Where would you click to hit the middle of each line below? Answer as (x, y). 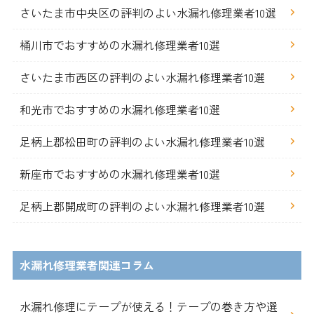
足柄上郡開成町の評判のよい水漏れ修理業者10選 (142, 206)
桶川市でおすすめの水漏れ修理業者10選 (120, 45)
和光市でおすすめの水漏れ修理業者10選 (120, 109)
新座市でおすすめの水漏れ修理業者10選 (120, 173)
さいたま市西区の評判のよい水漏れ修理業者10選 (142, 77)
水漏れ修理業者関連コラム (87, 265)
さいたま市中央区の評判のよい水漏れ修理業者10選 (148, 12)
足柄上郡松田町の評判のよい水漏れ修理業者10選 (142, 141)
